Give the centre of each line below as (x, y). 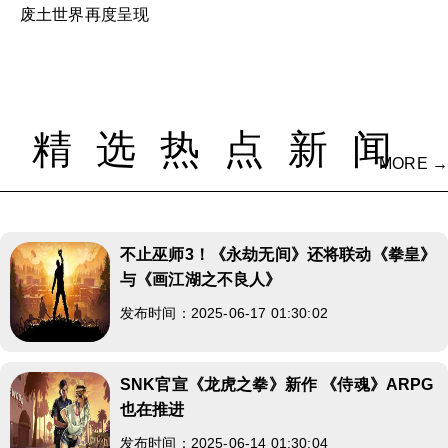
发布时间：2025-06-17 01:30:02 (224, 313)
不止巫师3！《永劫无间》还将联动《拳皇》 (278, 254)
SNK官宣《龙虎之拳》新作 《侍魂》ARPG (277, 384)
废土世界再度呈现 (85, 14)
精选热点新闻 (224, 149)
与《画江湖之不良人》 (201, 279)
